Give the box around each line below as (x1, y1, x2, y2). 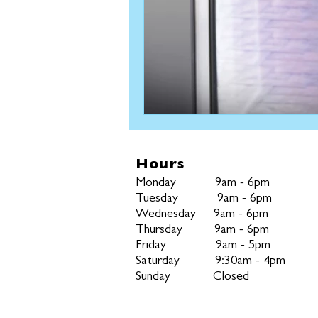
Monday (136, 177, 215, 190)
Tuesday (136, 192, 217, 206)
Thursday (136, 224, 190, 237)
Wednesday (136, 208, 214, 221)
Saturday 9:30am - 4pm (136, 255, 285, 268)
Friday (136, 239, 166, 253)
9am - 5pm (166, 239, 270, 253)
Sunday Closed (136, 270, 249, 284)
